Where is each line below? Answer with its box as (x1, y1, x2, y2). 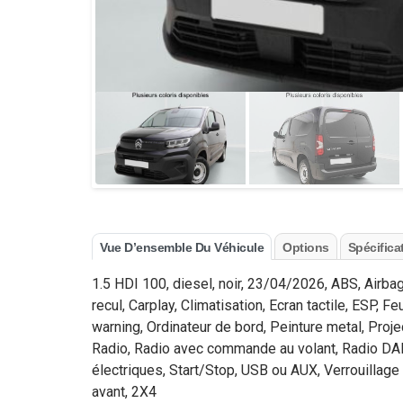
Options (282, 239, 329, 255)
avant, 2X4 (92, 382, 157, 400)
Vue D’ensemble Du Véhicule (100, 239, 264, 255)
